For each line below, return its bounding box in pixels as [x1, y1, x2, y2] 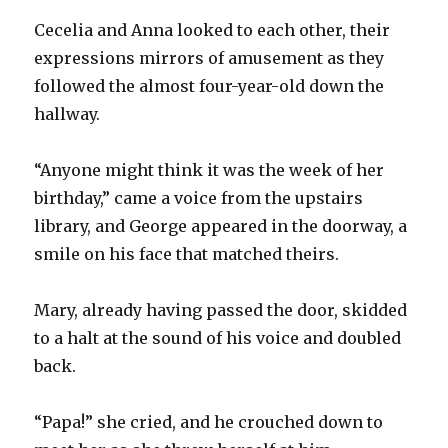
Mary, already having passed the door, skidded [34, 299, 408, 320]
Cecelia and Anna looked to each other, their [34, 19, 391, 40]
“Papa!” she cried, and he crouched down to [34, 411, 384, 432]
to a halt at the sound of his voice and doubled [34, 327, 402, 348]
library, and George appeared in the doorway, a [34, 215, 408, 236]
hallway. [34, 103, 101, 124]
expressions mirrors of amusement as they [34, 47, 385, 68]
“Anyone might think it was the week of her [34, 159, 385, 180]
